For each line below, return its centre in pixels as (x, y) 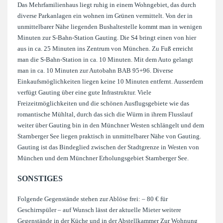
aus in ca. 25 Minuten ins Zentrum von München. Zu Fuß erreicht (105, 49)
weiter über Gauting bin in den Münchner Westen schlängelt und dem (111, 125)
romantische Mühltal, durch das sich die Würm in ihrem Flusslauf (105, 114)
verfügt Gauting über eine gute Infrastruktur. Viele (84, 92)
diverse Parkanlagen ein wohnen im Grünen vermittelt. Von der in (105, 16)
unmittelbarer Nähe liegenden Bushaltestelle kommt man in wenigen (110, 27)
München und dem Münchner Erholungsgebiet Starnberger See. (103, 158)
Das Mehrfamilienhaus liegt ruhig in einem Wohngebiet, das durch (107, 5)
